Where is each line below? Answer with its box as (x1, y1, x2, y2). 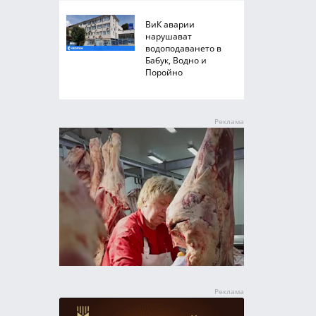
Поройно (145, 66, 183, 78)
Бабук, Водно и (145, 54, 207, 66)
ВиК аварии (145, 18, 195, 30)
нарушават (145, 30, 192, 42)
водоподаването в (145, 42, 221, 54)
